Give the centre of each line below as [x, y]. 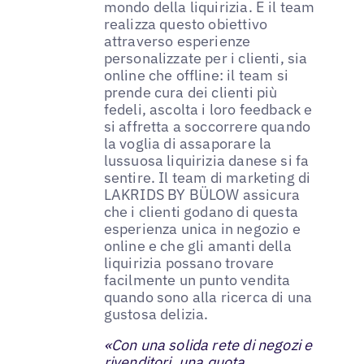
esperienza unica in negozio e [202, 228]
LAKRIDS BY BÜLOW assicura [202, 194]
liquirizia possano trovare [189, 262]
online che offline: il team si [196, 75]
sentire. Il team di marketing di [207, 177]
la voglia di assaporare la [188, 143]
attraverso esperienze [177, 41]
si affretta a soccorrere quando [207, 126]
